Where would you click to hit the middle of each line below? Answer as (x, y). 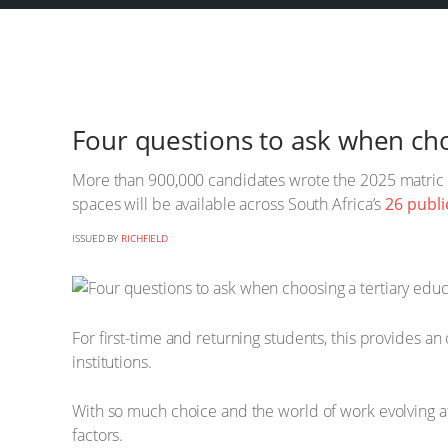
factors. (98, 435)
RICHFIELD (145, 238)
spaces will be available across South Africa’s (229, 204)
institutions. (112, 361)
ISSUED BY (96, 238)
